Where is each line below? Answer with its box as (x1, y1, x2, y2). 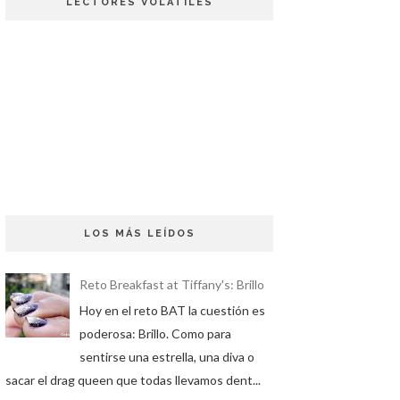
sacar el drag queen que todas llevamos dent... (5, 371, 261, 387)
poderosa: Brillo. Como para (79, 325, 231, 341)
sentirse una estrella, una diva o (79, 348, 254, 364)
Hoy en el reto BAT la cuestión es (79, 302, 265, 318)
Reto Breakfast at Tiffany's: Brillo (79, 277, 264, 293)
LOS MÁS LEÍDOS (83, 228, 196, 239)
